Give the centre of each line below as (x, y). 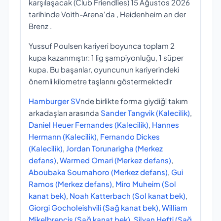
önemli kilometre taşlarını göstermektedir (100, 81)
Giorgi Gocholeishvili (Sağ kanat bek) (93, 207)
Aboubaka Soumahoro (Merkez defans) (98, 172)
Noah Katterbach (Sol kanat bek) (128, 195)
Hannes (166, 124)
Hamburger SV (55, 101)
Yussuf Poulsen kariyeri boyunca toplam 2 (102, 45)
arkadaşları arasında (65, 112)
